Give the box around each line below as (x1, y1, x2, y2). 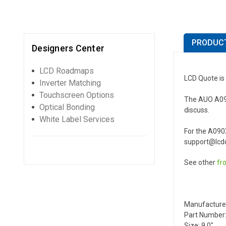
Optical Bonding (39, 102, 95, 112)
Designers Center (32, 42, 104, 53)
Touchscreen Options (39, 90, 114, 100)
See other (184, 158, 217, 166)
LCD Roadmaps (39, 66, 94, 76)
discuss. (184, 105, 209, 114)
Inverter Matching (39, 78, 101, 88)
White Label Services (39, 114, 115, 124)
